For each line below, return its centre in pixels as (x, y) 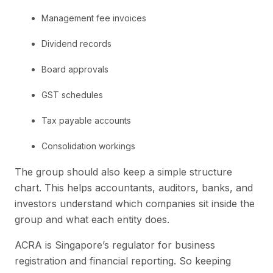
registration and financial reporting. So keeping (123, 261)
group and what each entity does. (92, 220)
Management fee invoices (94, 18)
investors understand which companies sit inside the (135, 204)
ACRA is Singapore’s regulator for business (115, 245)
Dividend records (76, 44)
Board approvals (75, 69)
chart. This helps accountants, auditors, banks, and (134, 188)
